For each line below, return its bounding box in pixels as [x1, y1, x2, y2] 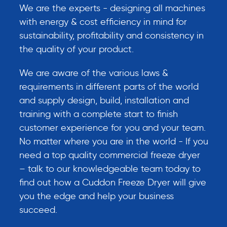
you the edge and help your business [19, 191, 174, 202]
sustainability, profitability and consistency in [19, 30, 204, 42]
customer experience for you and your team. [19, 122, 206, 134]
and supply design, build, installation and [19, 95, 189, 106]
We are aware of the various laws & [19, 67, 168, 79]
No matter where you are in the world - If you [19, 136, 208, 147]
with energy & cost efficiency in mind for [19, 16, 187, 28]
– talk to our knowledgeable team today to [19, 163, 201, 175]
